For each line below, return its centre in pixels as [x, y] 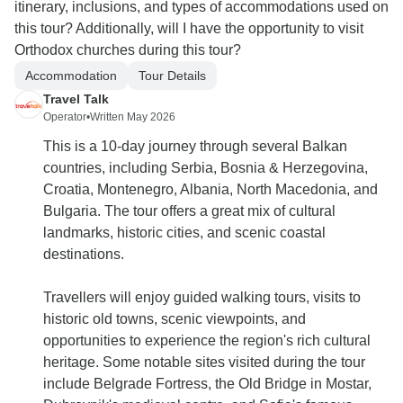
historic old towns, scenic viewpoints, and [175, 319]
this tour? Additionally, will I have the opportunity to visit [189, 29]
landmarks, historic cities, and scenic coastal [184, 233]
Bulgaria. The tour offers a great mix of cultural [189, 211]
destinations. [84, 255]
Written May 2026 [133, 117]
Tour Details [172, 75]
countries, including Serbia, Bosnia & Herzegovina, [206, 168]
